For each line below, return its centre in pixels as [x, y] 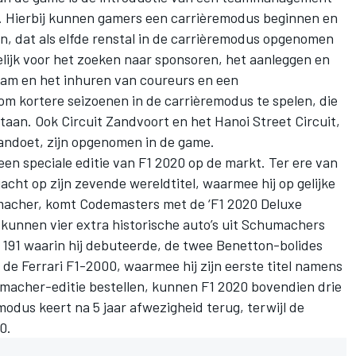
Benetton [245, 244]
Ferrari [42, 265]
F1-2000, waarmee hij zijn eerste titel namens [203, 265]
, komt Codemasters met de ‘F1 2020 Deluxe [170, 203]
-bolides [298, 244]
